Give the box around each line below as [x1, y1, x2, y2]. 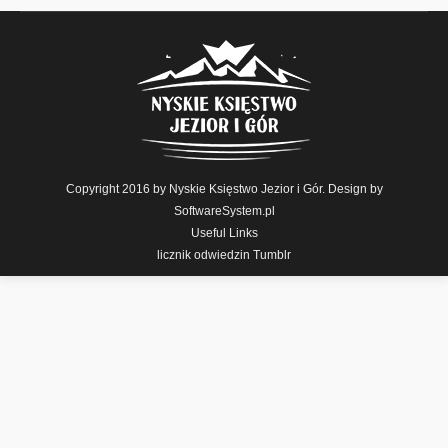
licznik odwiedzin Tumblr [157, 248, 291, 262]
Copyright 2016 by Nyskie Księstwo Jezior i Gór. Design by [65, 182, 383, 196]
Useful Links [190, 226, 258, 241]
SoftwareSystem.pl [173, 204, 275, 218]
